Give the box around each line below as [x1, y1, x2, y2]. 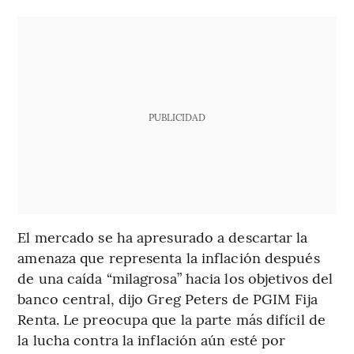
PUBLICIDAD [148, 111, 205, 124]
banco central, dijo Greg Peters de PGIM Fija [17, 288, 318, 309]
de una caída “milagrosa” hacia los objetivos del [17, 268, 333, 288]
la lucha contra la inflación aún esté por [17, 330, 286, 350]
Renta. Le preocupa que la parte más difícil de [17, 309, 326, 330]
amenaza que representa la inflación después [17, 247, 320, 268]
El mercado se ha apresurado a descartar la [17, 227, 308, 247]
